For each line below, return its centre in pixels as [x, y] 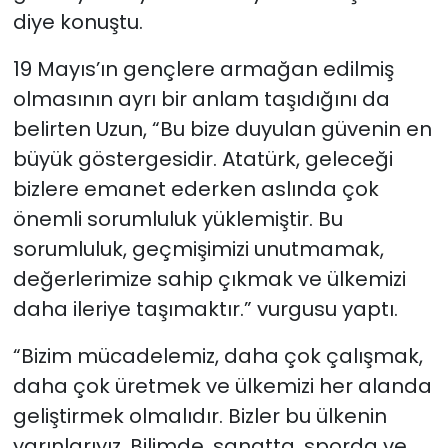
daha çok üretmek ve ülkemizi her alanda [222, 386]
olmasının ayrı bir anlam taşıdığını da [201, 99]
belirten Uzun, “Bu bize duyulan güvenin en [222, 129]
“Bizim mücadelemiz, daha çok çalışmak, [217, 356]
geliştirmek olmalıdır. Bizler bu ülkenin [199, 416]
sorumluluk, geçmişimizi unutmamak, [198, 249]
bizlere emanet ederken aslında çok [195, 189]
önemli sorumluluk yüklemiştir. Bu [177, 219]
